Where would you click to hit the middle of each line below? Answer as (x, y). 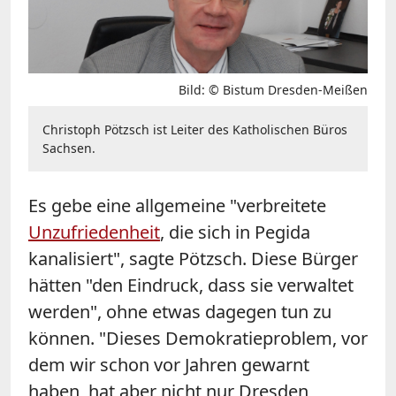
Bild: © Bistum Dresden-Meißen (273, 89)
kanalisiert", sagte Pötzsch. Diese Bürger (193, 258)
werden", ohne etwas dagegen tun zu (180, 311)
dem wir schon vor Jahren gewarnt (169, 364)
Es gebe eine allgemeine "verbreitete (177, 205)
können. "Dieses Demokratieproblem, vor (198, 338)
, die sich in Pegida (235, 232)
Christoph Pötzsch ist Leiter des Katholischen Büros (195, 129)
